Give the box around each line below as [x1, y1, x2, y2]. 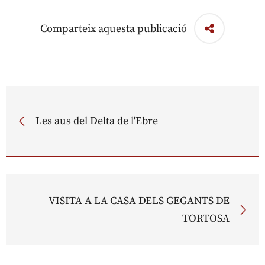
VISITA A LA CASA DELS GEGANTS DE [49, 193, 230, 208]
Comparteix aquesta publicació [40, 21, 187, 35]
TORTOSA [182, 211, 230, 225]
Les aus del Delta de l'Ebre [35, 114, 158, 128]
